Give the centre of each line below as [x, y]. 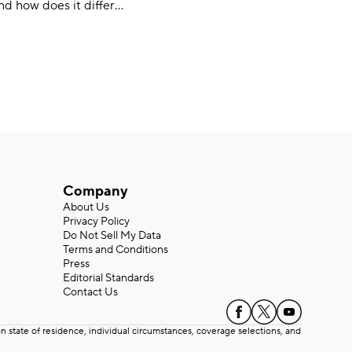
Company [95, 191]
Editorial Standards [108, 278]
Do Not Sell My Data [112, 236]
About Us [86, 207]
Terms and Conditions [115, 250]
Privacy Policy [96, 222]
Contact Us [90, 292]
